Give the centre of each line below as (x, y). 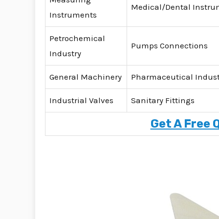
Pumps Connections (169, 46)
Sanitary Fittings (163, 100)
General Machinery (86, 77)
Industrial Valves (81, 100)
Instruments (73, 15)
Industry (65, 54)
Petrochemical (77, 38)
